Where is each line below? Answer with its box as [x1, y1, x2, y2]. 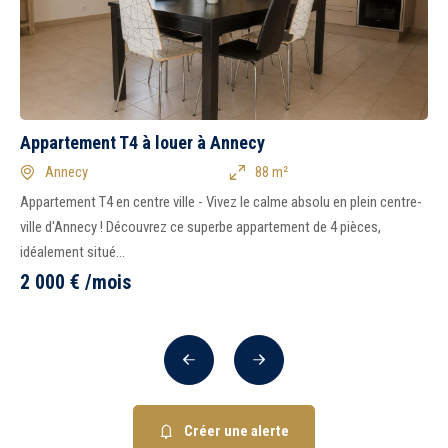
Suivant [257, 356, 306, 375]
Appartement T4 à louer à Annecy [20, 132, 265, 153]
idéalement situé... [20, 243, 125, 261]
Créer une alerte [184, 421, 289, 440]
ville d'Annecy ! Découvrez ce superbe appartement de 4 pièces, [20, 218, 381, 236]
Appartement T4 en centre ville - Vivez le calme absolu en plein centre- [20, 193, 422, 211]
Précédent [187, 356, 256, 375]
